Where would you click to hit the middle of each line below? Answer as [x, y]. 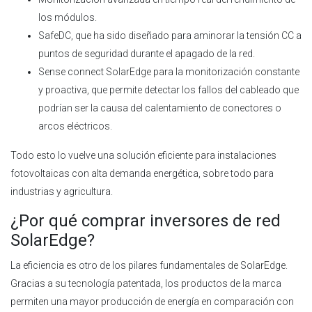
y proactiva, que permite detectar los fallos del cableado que [169, 89]
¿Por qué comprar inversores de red [146, 220]
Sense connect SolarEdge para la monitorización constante [169, 71]
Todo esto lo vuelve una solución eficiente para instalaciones [143, 155]
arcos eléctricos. [75, 126]
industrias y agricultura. [63, 191]
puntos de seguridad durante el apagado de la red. [147, 53]
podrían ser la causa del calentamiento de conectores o [160, 108]
